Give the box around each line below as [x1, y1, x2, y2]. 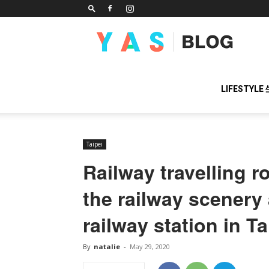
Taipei [86, 140, 103, 148]
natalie [94, 242, 120, 251]
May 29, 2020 [130, 242, 170, 251]
